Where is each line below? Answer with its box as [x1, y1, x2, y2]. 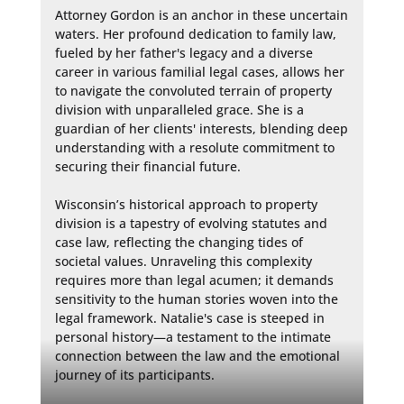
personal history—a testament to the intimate [54, 327, 331, 345]
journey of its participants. [54, 365, 215, 383]
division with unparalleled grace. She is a [54, 100, 304, 118]
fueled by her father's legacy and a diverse [54, 43, 313, 61]
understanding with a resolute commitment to [54, 138, 335, 156]
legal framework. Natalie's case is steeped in [54, 308, 325, 326]
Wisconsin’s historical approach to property [54, 195, 317, 213]
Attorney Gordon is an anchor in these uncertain [54, 5, 348, 23]
